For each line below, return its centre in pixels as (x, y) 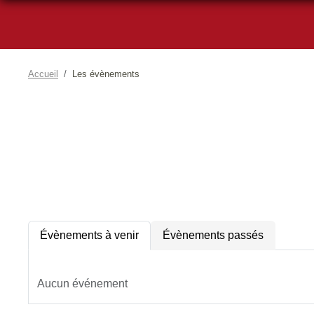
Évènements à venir (89, 235)
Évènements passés (213, 235)
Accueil (43, 74)
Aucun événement (82, 283)
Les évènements (106, 74)
